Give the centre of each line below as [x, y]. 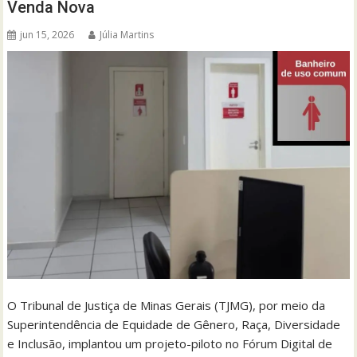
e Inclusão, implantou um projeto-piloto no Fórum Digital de [170, 343]
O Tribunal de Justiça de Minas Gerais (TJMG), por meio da [167, 305]
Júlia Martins [127, 34]
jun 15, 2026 [47, 34]
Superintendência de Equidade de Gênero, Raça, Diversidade [174, 324]
